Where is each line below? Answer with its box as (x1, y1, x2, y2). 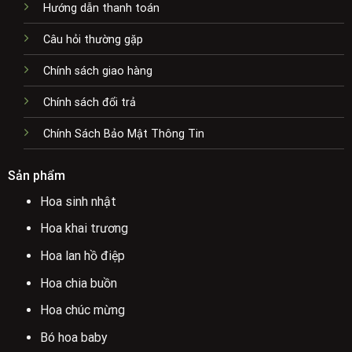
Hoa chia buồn (39, 275, 117, 291)
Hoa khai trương (39, 221, 128, 236)
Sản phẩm (7, 167, 65, 183)
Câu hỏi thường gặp (42, 32, 143, 46)
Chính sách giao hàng (42, 64, 152, 78)
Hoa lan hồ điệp (39, 247, 125, 263)
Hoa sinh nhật (39, 193, 116, 209)
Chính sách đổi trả (42, 95, 136, 109)
